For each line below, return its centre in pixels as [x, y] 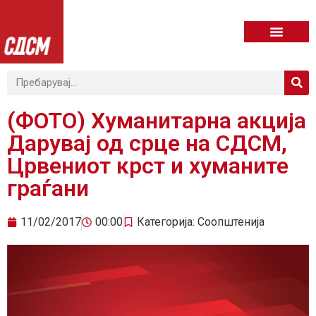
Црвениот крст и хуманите [148, 165]
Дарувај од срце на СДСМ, [147, 143]
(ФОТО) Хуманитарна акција [157, 120]
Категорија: [167, 221]
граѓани [48, 188]
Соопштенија [231, 221]
